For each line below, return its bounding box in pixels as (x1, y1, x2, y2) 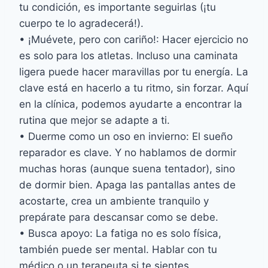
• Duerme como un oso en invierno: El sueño (19, 130, 233, 143)
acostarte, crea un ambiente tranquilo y (19, 195, 209, 208)
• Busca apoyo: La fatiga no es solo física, (19, 227, 221, 240)
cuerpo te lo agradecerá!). (19, 17, 144, 30)
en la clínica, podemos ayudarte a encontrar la (19, 98, 242, 111)
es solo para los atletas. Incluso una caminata (19, 50, 238, 62)
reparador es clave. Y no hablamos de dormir (19, 147, 236, 159)
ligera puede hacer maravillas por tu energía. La (19, 66, 248, 78)
